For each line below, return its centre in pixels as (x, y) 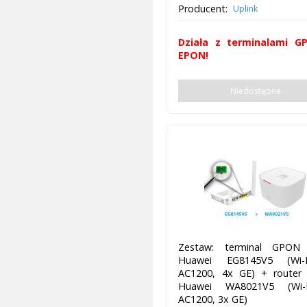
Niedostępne (255, 90)
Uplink (246, 8)
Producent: (203, 8)
